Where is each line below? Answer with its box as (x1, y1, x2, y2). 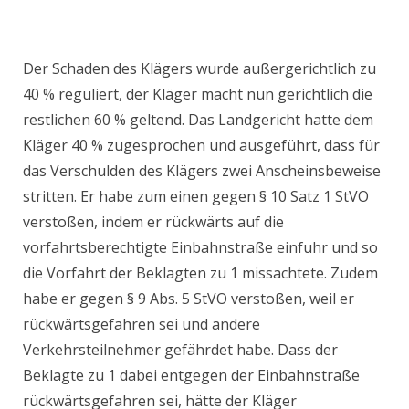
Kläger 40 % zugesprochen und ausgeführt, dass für (23, 135, 380, 156)
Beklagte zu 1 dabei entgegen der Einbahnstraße (23, 365, 360, 386)
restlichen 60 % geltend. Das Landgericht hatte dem (23, 110, 373, 131)
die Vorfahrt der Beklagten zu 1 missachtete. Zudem (23, 263, 378, 284)
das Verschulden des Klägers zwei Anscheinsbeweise (23, 161, 381, 182)
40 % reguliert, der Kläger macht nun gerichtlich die (23, 84, 372, 105)
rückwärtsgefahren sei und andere (23, 314, 260, 335)
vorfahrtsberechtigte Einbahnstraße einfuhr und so (23, 237, 378, 258)
